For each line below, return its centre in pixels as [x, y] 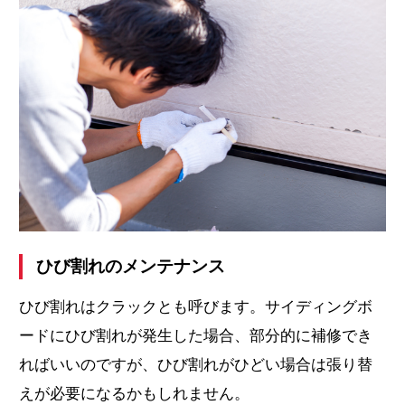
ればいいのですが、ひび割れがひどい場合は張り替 [196, 364]
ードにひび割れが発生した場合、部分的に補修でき [196, 335]
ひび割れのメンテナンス [131, 266]
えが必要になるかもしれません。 [135, 393]
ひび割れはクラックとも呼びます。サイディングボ [196, 306]
